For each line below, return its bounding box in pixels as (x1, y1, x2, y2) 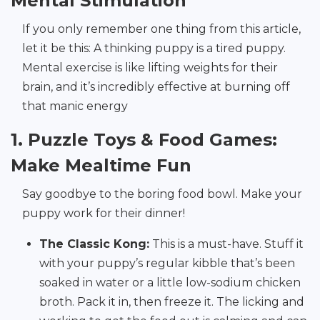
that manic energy (22, 99, 128, 114)
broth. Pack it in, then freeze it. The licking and (39, 295, 304, 309)
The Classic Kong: (39, 237, 149, 251)
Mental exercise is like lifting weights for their (22, 61, 278, 75)
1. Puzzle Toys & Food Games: (11, 129, 277, 151)
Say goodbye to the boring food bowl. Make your (22, 187, 302, 201)
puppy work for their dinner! (22, 206, 185, 221)
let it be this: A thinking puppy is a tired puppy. (22, 41, 286, 56)
